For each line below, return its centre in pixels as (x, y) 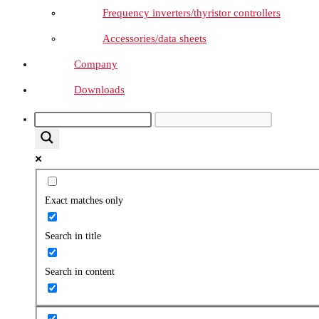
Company (96, 64)
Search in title (73, 236)
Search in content (79, 272)
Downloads (99, 89)
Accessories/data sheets (155, 38)
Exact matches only (84, 201)
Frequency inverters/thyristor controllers (192, 12)
